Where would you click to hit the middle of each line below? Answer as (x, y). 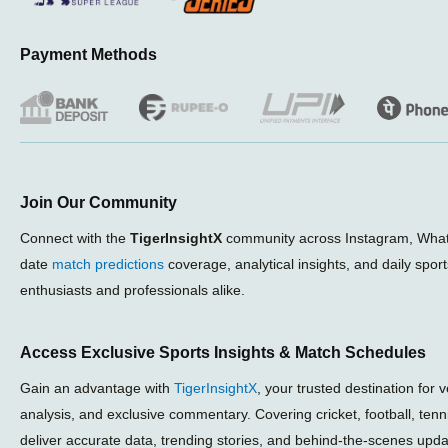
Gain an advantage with (97, 387)
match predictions (108, 264)
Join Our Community (98, 203)
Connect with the (75, 238)
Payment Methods (88, 55)
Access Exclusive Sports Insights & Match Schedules (223, 352)
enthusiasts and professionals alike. (132, 290)
